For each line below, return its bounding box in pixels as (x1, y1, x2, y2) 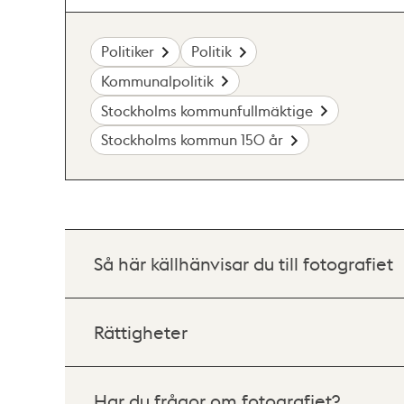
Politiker (101, 41, 155, 61)
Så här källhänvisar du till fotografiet (94, 251, 393, 275)
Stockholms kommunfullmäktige (101, 100, 314, 120)
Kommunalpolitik (101, 70, 215, 90)
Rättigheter (94, 319, 188, 344)
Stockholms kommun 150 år (101, 130, 284, 150)
